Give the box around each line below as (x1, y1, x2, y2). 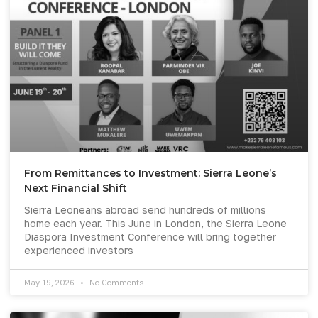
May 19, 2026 (24, 277, 77, 287)
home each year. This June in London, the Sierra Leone (24, 216, 287, 229)
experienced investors (24, 243, 133, 256)
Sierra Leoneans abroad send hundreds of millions (24, 203, 266, 216)
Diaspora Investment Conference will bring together (24, 230, 276, 243)
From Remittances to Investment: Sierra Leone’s (24, 166, 277, 180)
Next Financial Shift (24, 181, 127, 194)
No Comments (87, 277, 143, 287)
